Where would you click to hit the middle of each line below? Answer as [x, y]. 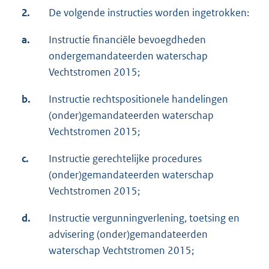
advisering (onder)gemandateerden [128, 234]
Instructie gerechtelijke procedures [125, 159]
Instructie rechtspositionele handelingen [138, 99]
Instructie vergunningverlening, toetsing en [144, 218]
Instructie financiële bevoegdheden [127, 40]
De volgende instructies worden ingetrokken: [149, 13]
